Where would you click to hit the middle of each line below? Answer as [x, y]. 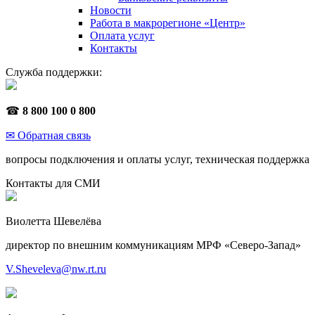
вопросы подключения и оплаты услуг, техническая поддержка [157, 159]
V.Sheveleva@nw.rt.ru [56, 269]
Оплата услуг [122, 35]
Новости [111, 10]
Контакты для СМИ [53, 183]
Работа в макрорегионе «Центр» [168, 22]
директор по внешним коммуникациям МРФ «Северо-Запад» [153, 245]
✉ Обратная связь [48, 135]
